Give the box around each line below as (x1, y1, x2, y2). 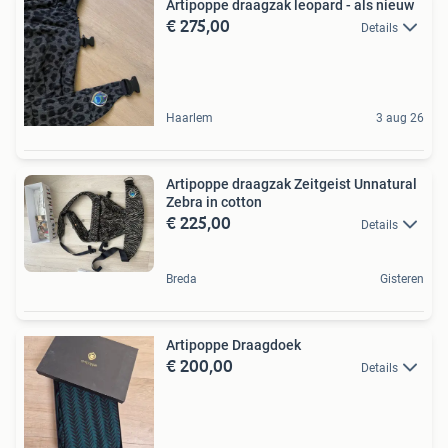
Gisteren (380, 271, 424, 286)
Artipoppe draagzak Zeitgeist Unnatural (166, 175, 417, 192)
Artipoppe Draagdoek (166, 336, 301, 353)
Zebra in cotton (166, 193, 262, 210)
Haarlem (166, 110, 213, 125)
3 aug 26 (376, 110, 424, 125)
